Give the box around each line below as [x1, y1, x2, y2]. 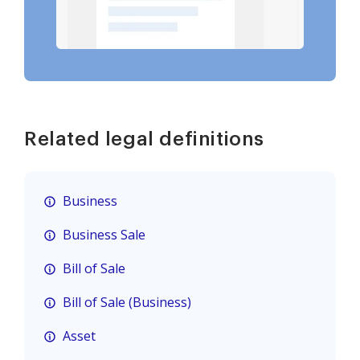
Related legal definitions [24, 129, 264, 149]
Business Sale [63, 226, 145, 244]
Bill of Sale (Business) [63, 293, 191, 312]
